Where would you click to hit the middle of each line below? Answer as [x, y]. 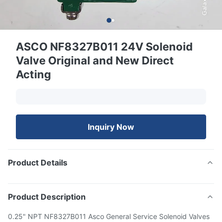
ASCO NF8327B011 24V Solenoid [104, 47]
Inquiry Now [111, 127]
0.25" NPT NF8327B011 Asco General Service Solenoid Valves [109, 216]
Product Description [47, 197]
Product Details [38, 163]
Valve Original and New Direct [95, 60]
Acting [33, 74]
